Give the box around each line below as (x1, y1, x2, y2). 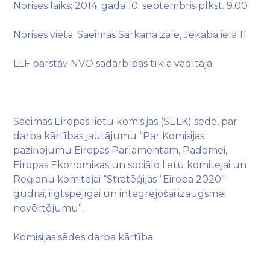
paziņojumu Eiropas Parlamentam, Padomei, (13, 145, 228, 156)
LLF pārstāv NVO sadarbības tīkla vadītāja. (13, 58, 215, 69)
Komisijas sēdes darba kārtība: (13, 231, 155, 243)
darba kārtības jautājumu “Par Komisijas (13, 130, 205, 142)
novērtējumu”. (13, 202, 84, 214)
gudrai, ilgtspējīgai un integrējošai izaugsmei (13, 188, 227, 199)
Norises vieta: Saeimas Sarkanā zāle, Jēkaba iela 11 (13, 29, 247, 40)
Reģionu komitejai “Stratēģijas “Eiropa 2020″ (13, 174, 225, 185)
